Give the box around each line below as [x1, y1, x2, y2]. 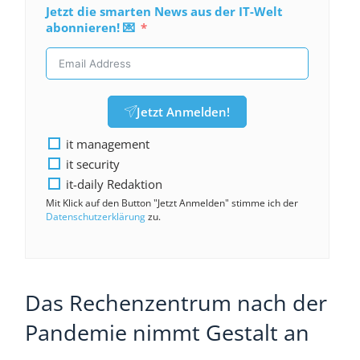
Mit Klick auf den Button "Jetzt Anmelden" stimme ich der [45, 195, 298, 210]
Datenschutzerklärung [45, 209, 145, 223]
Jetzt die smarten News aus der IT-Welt [45, 2, 283, 19]
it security [65, 155, 120, 172]
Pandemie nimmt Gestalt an [24, 317, 309, 347]
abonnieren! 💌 [45, 18, 135, 35]
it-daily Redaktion [65, 175, 162, 192]
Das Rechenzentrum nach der [24, 287, 327, 317]
